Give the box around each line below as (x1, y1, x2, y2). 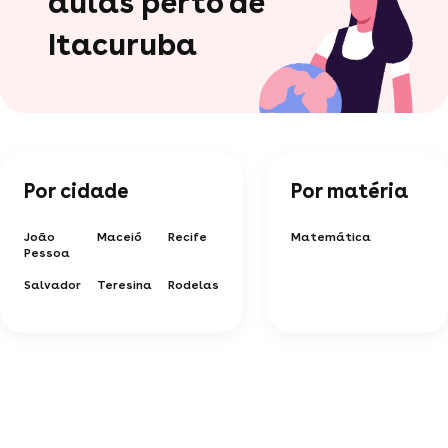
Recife (168, 229, 207, 244)
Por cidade (24, 178, 129, 203)
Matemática (291, 229, 371, 244)
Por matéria (291, 178, 408, 203)
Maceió (97, 229, 142, 244)
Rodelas (168, 277, 219, 292)
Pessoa (24, 245, 70, 260)
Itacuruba (48, 25, 197, 62)
